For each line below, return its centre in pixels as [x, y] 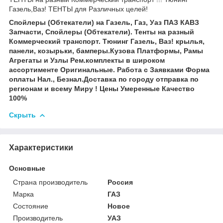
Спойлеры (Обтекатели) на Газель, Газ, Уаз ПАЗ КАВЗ [104, 22]
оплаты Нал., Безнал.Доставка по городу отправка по [104, 79]
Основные [27, 168]
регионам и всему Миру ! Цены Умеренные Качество [102, 88]
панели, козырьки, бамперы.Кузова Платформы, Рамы [106, 51]
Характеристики [41, 147]
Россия [120, 182]
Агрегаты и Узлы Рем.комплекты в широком [87, 60]
